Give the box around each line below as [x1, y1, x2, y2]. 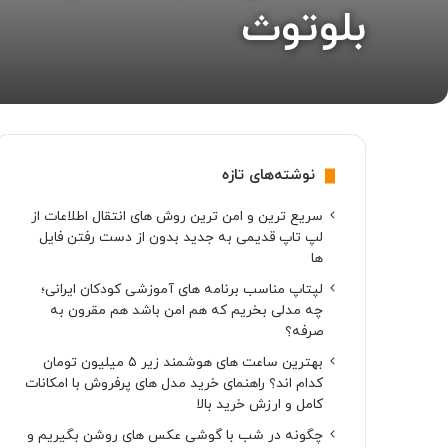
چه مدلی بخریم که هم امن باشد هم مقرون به [49, 301, 323, 320]
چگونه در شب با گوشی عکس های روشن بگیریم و [26, 426, 323, 445]
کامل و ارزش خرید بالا [195, 395, 323, 414]
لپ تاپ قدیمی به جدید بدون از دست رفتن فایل [38, 228, 323, 247]
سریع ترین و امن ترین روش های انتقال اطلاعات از [30, 207, 323, 226]
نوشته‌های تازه [221, 165, 315, 186]
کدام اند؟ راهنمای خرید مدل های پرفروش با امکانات [24, 374, 323, 393]
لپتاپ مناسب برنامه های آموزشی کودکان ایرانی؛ [40, 280, 323, 299]
